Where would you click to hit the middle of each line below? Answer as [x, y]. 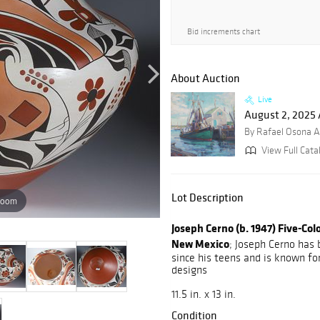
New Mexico [200, 244]
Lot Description [207, 197]
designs [189, 270]
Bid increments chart [224, 31]
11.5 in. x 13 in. [204, 294]
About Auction [205, 78]
